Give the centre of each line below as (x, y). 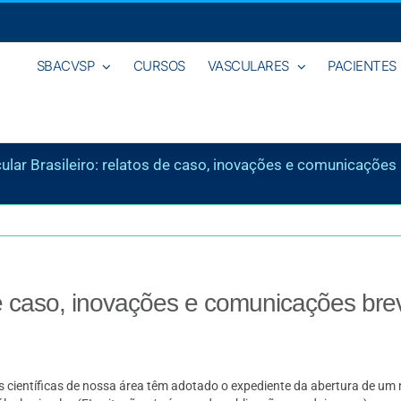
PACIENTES (362, 65)
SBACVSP (65, 65)
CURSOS (159, 65)
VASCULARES (248, 65)
